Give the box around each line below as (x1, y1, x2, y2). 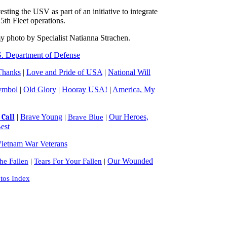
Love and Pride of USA (26, 68, 102, 77)
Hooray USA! (62, 85, 107, 94)
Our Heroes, (108, 112, 148, 121)
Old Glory (23, 85, 56, 94)
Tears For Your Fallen (34, 157, 102, 165)
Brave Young (20, 112, 62, 121)
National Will (108, 68, 150, 77)
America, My (112, 85, 155, 94)
